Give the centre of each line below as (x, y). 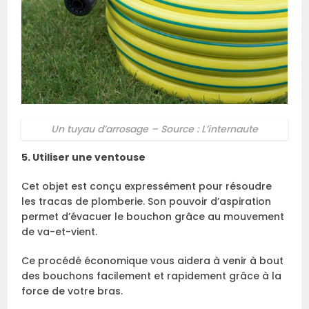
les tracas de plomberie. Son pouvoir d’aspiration (147, 201)
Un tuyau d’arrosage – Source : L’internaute (154, 129)
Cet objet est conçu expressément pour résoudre (147, 186)
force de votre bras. (72, 291)
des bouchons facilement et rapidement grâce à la (152, 276)
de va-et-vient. (60, 232)
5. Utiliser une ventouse (84, 157)
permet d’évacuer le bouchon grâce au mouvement (153, 217)
